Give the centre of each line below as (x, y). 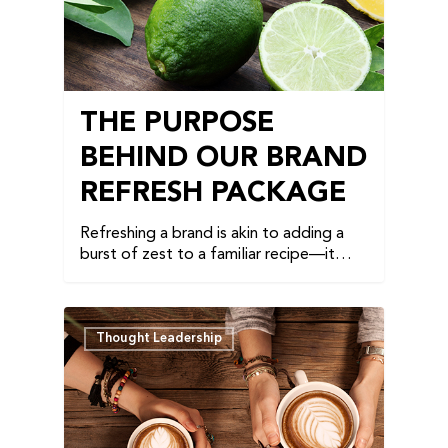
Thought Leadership (159, 339)
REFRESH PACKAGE (213, 194)
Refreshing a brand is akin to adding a (212, 234)
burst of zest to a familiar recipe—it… (216, 255)
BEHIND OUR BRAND (223, 159)
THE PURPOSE (177, 124)
